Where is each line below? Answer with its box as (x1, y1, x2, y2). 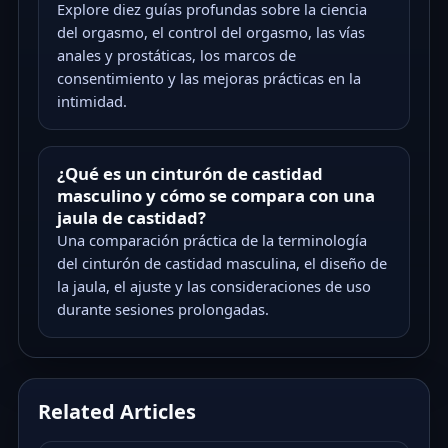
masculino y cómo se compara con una (56, 183, 375, 207)
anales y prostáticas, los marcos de (56, 44, 296, 65)
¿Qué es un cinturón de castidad (56, 161, 323, 185)
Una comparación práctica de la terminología (56, 229, 367, 250)
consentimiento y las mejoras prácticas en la (56, 67, 361, 88)
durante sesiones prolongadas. (56, 298, 269, 319)
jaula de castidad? (56, 205, 206, 229)
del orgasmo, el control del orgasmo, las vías (56, 21, 365, 42)
